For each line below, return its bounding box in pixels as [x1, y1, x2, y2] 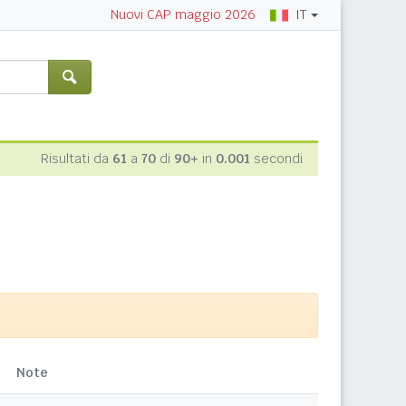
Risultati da [41, 150, 112, 168]
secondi [250, 150, 303, 168]
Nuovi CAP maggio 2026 [110, 6, 256, 24]
